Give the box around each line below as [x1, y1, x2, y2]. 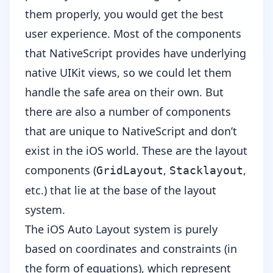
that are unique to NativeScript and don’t [25, 124, 237, 139]
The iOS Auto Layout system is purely [25, 222, 218, 237]
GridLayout [96, 164, 163, 177]
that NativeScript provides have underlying [25, 46, 246, 61]
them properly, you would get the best [25, 7, 224, 22]
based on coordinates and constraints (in [25, 241, 237, 257]
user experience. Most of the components [25, 26, 241, 41]
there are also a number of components [25, 104, 231, 119]
